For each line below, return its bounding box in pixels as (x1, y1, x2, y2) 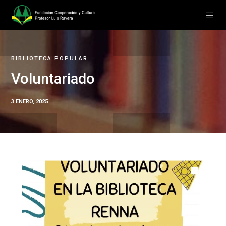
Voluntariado (11, 70, 95, 87)
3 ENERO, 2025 (11, 98, 48, 105)
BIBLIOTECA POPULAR (11, 55, 88, 62)
